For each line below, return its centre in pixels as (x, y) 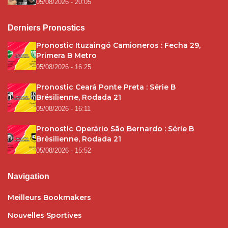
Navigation (28, 176)
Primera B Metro (66, 55)
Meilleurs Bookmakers (49, 197)
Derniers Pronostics (46, 27)
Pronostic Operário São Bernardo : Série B (115, 129)
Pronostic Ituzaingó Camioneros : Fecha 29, (118, 45)
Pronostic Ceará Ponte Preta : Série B (106, 87)
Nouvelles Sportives (45, 215)
